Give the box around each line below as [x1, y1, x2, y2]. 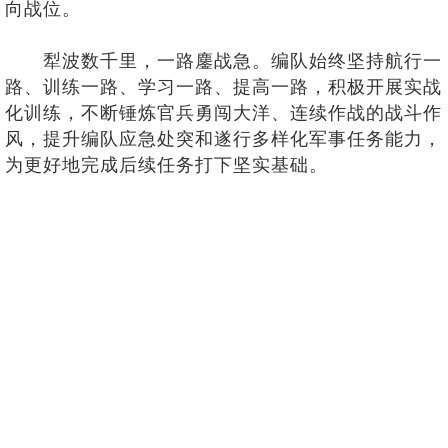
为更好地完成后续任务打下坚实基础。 [5, 155, 328, 175]
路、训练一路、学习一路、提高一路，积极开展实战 [5, 77, 442, 97]
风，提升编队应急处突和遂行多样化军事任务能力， [5, 129, 442, 149]
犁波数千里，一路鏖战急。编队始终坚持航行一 [5, 51, 442, 71]
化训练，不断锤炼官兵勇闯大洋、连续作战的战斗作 [5, 103, 442, 123]
